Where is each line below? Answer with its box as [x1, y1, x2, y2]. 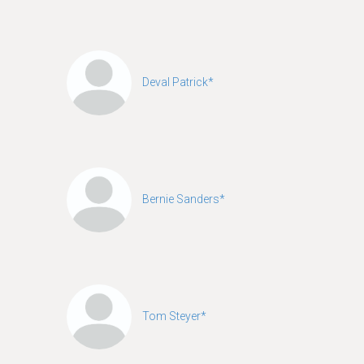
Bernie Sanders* [142, 192, 225, 206]
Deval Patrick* [142, 75, 214, 89]
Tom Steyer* [142, 309, 206, 323]
